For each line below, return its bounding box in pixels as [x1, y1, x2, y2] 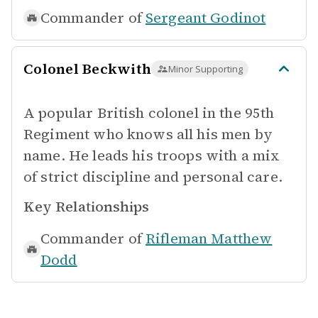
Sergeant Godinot [145, 8, 266, 28]
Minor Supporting [168, 62, 243, 75]
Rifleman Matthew [145, 229, 273, 248]
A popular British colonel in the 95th [23, 103, 275, 123]
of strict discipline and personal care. [23, 167, 283, 187]
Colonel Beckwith [23, 59, 151, 79]
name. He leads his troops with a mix [23, 146, 280, 165]
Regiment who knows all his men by [23, 124, 273, 144]
